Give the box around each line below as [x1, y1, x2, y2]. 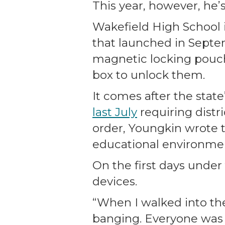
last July [92, 104, 137, 119]
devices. [92, 174, 137, 188]
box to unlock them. [92, 67, 205, 82]
